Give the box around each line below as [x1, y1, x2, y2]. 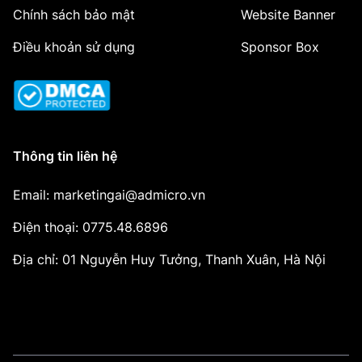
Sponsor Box [241, 38, 319, 55]
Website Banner [241, 6, 335, 23]
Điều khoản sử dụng [13, 38, 135, 55]
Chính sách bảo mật [13, 6, 135, 23]
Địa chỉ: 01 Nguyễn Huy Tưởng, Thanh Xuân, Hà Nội [13, 251, 326, 268]
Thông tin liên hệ [13, 148, 117, 165]
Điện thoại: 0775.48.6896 [13, 219, 168, 236]
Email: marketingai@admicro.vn [13, 187, 205, 204]
